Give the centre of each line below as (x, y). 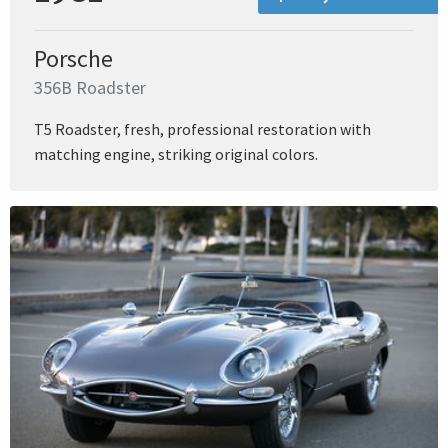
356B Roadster (90, 87)
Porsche (73, 58)
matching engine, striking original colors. (176, 153)
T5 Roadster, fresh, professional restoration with (202, 128)
